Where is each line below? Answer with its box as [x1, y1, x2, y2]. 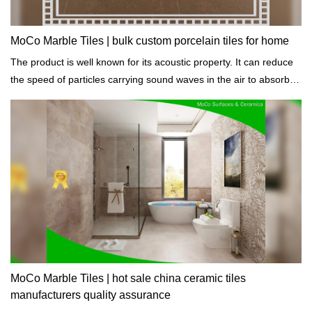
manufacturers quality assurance [10, 288, 171, 301]
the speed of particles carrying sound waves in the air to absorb [10, 73, 290, 85]
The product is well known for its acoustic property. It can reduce [10, 56, 293, 68]
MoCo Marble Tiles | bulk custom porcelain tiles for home [10, 34, 289, 47]
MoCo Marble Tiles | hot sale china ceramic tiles [10, 272, 246, 284]
